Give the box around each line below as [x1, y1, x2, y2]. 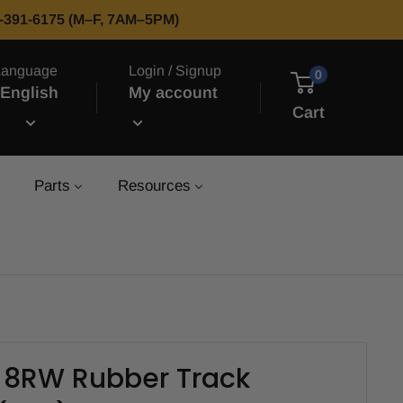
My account [128, 84, 218, 102]
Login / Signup [128, 63, 221, 78]
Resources [118, 177, 191, 195]
